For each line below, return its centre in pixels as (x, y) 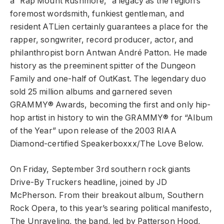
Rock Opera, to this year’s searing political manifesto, (111, 208)
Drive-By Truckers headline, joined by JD (89, 182)
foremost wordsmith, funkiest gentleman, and (97, 14)
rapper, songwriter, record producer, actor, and (102, 40)
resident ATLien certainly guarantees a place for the (109, 27)
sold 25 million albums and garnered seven (91, 92)
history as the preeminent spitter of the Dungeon (103, 66)
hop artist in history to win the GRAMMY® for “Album (111, 118)
